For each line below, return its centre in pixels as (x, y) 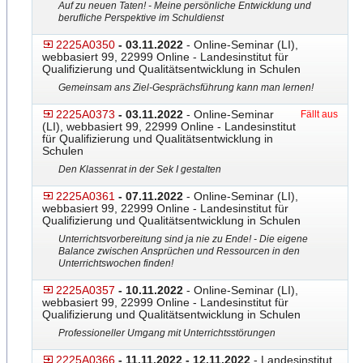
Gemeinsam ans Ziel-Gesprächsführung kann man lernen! (186, 88)
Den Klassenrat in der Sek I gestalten (140, 169)
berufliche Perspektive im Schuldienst (141, 18)
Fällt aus (319, 114)
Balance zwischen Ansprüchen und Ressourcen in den (179, 251)
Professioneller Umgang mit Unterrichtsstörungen (167, 333)
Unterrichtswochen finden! (116, 263)
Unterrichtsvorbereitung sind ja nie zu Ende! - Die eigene (183, 239)
